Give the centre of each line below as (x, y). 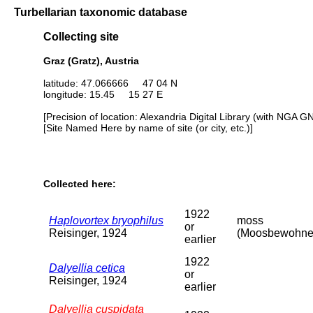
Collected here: (80, 184)
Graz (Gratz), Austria (91, 60)
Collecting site (81, 37)
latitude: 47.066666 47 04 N (110, 83)
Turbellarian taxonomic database (101, 12)
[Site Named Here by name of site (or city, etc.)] (148, 128)
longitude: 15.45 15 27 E (103, 94)
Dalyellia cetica (87, 268)
